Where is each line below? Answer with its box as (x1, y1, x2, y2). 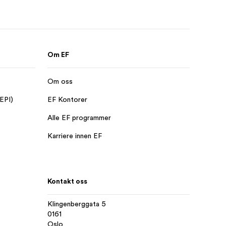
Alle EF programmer (47, 114, 111, 122)
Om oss (47, 77, 73, 85)
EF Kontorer (47, 95, 87, 103)
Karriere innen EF (47, 132, 102, 140)
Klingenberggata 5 (47, 199, 106, 208)
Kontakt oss (47, 177, 87, 185)
